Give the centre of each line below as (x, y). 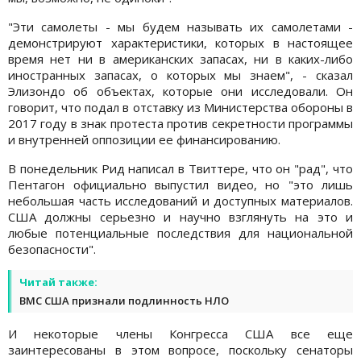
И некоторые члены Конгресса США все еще (180, 333)
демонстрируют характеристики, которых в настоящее (180, 42)
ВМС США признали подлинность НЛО (124, 300)
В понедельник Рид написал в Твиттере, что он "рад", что (180, 168)
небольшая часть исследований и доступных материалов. (180, 200)
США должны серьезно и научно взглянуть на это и (180, 216)
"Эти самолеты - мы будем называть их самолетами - (180, 26)
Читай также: (58, 282)
